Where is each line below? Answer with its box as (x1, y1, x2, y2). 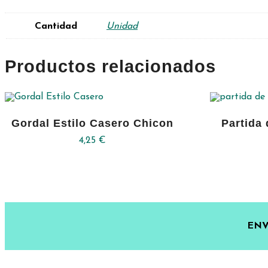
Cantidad (34, 22, 77, 32)
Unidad (106, 22, 138, 32)
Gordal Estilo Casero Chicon (11, 117, 173, 130)
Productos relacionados (5, 57, 216, 77)
